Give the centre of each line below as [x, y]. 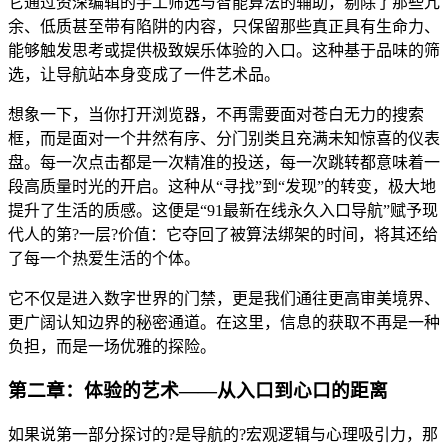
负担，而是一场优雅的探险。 [112, 346]
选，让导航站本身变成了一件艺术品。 [144, 74]
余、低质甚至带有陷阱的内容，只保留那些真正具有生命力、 [224, 26]
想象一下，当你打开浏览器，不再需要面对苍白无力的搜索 [216, 114]
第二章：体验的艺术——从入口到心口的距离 [198, 391]
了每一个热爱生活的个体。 [104, 258]
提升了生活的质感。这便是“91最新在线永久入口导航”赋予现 [223, 210]
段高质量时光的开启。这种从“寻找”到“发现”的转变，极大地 [222, 186]
